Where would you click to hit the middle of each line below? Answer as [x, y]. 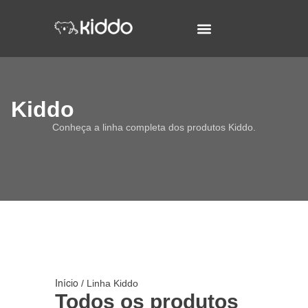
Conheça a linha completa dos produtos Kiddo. [154, 127]
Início [67, 284]
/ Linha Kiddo [108, 283]
